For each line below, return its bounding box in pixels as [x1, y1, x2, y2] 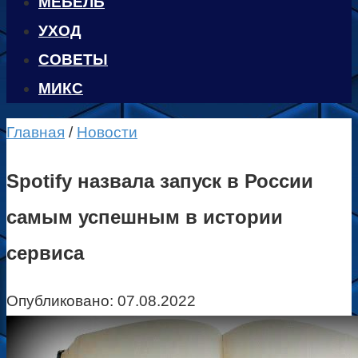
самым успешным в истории [6, 205, 283, 228]
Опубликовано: [6, 292, 113, 309]
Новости [77, 124, 137, 141]
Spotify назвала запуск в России [6, 169, 313, 192]
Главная [6, 124, 65, 141]
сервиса [6, 241, 84, 264]
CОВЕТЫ [38, 51, 108, 68]
